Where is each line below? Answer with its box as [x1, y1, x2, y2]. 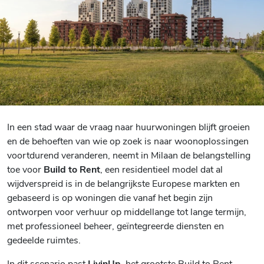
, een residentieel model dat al [100, 162, 223, 175]
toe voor [7, 162, 44, 175]
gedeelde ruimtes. [7, 233, 81, 246]
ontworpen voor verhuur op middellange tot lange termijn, [7, 204, 246, 217]
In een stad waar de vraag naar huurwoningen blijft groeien [7, 120, 250, 133]
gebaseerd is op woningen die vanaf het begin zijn [7, 190, 213, 203]
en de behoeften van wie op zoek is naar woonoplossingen [7, 134, 249, 147]
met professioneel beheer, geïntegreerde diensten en [7, 219, 224, 232]
